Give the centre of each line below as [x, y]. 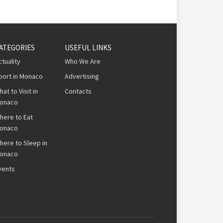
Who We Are [82, 61]
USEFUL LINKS [88, 48]
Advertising [82, 76]
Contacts [78, 91]
